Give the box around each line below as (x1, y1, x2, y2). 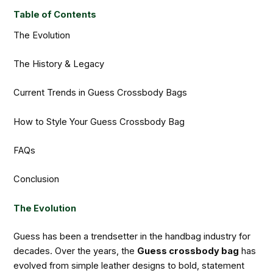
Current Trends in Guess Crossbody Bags (13, 87, 188, 99)
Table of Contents (13, 9, 97, 20)
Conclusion (13, 174, 60, 185)
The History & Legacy (13, 58, 105, 70)
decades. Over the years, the (13, 245, 138, 257)
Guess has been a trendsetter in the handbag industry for (13, 230, 251, 242)
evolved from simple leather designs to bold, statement (13, 260, 245, 271)
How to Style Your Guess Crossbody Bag (13, 116, 185, 127)
